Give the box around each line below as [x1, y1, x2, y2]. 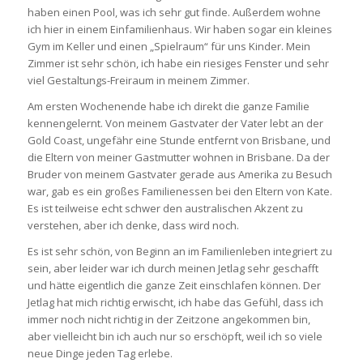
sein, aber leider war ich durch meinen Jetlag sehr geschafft [27, 260, 318, 275]
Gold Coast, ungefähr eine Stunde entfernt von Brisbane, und [27, 132, 331, 147]
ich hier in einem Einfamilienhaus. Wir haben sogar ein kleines [27, 21, 332, 36]
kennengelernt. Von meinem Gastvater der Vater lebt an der [27, 115, 323, 130]
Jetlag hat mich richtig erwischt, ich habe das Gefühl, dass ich [27, 294, 323, 310]
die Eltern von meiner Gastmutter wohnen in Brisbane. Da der [27, 149, 330, 164]
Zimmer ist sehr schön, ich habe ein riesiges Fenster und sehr [27, 55, 329, 70]
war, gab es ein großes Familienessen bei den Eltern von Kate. [27, 183, 332, 199]
